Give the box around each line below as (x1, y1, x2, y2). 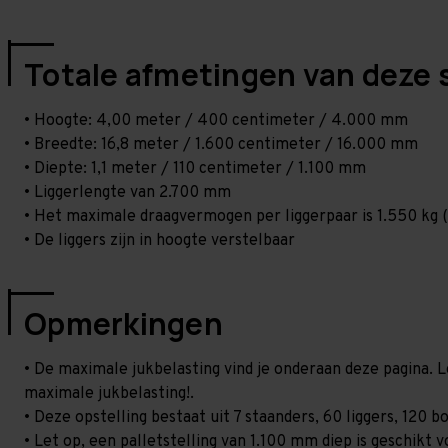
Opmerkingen (24, 303, 223, 344)
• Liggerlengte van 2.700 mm (24, 183, 231, 203)
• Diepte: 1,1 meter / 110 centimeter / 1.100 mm (24, 159, 366, 179)
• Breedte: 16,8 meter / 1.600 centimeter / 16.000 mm (24, 135, 418, 155)
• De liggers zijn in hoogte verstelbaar (24, 231, 295, 251)
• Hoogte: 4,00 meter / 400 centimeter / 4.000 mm (24, 111, 408, 131)
